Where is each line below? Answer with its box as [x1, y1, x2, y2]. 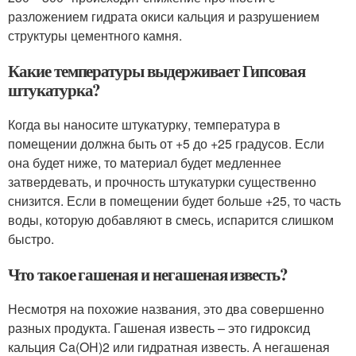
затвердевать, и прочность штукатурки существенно [8, 172, 316, 191]
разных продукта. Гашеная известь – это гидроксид [8, 319, 310, 337]
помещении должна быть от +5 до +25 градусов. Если [8, 134, 324, 153]
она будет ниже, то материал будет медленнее [8, 153, 281, 172]
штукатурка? [8, 78, 101, 102]
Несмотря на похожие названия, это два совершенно [8, 300, 324, 318]
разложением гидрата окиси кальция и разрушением [8, 7, 319, 25]
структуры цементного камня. [8, 26, 182, 44]
